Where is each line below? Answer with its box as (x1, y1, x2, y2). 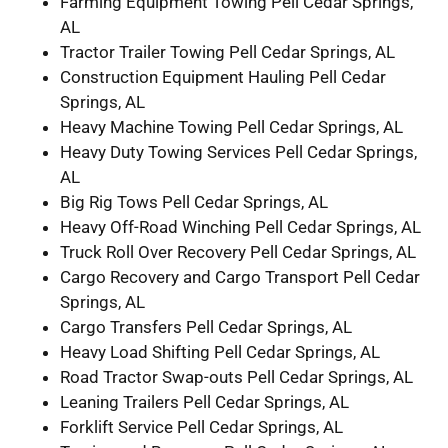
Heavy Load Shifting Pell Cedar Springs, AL (60, 342, 380, 363)
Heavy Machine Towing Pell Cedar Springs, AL (60, 117, 403, 138)
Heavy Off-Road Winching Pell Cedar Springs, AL (60, 217, 421, 238)
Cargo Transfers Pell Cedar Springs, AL (60, 317, 352, 338)
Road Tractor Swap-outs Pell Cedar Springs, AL (60, 367, 413, 388)
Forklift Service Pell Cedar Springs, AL (60, 417, 343, 438)
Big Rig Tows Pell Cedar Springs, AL (60, 192, 328, 213)
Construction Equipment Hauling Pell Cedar (60, 67, 386, 88)
